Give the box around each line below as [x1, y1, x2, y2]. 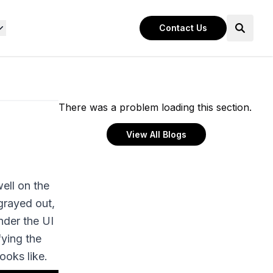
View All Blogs [126, 129, 186, 140]
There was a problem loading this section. [58, 101, 252, 113]
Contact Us [159, 23, 207, 33]
